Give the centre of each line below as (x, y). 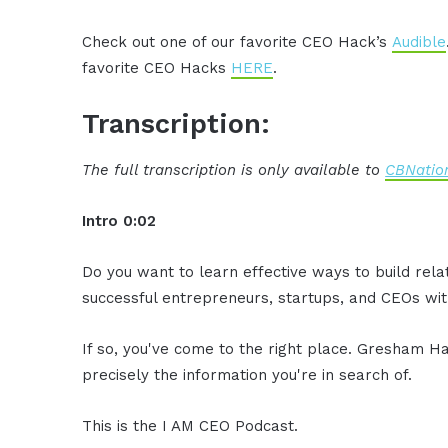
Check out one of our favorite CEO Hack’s (237, 42)
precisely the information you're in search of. (247, 374)
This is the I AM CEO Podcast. (190, 425)
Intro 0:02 (119, 220)
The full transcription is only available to (234, 169)
